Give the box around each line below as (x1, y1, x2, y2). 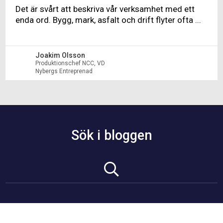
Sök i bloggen (71, 127, 152, 143)
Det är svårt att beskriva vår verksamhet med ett (15, 3, 195, 14)
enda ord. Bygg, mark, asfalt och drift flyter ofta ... (15, 14, 202, 25)
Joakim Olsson (35, 51, 86, 59)
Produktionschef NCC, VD (35, 59, 106, 67)
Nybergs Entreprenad (35, 67, 93, 75)
